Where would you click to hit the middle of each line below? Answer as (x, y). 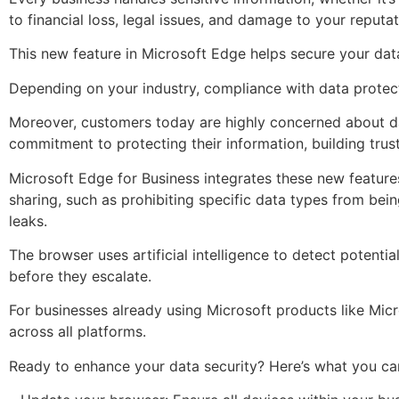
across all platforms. (77, 332)
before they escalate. (80, 276)
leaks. (28, 220)
